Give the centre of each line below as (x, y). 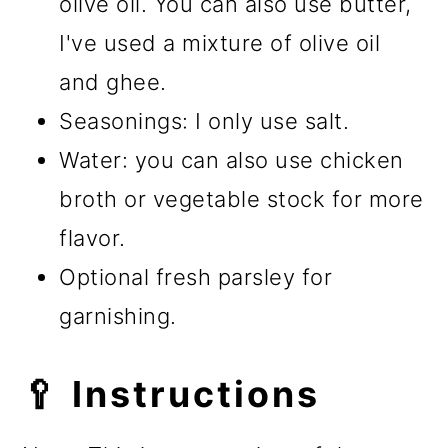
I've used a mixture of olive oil (220, 43)
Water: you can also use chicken (231, 160)
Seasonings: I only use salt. (204, 121)
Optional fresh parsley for (196, 277)
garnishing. (118, 316)
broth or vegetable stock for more (241, 199)
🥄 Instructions (171, 394)
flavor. (92, 238)
